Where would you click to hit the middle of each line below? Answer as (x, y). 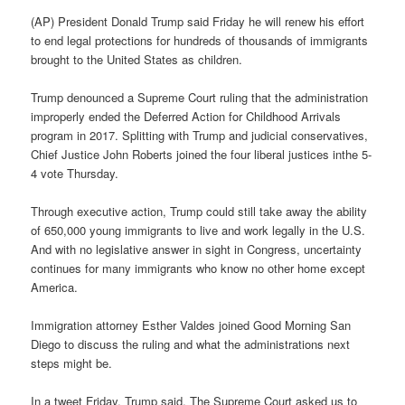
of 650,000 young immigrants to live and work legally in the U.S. (198, 230)
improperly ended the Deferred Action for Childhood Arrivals (186, 116)
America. (55, 287)
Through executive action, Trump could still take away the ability (199, 211)
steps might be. (72, 363)
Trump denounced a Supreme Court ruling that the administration (200, 97)
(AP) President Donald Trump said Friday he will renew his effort (198, 21)
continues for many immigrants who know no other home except (198, 268)
